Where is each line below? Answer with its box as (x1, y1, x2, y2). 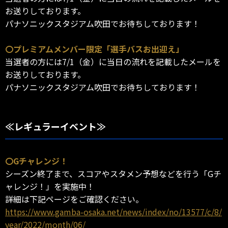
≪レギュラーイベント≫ (5, 120, 106, 133)
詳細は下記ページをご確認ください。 (5, 193, 144, 206)
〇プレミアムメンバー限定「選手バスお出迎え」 (5, 43, 184, 55)
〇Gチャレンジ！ (5, 155, 68, 167)
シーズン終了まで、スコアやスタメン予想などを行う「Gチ (5, 167, 221, 180)
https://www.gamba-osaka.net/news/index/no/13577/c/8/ (5, 206, 222, 218)
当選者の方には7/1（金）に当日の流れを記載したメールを (5, 55, 221, 68)
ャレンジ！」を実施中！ (5, 180, 95, 193)
